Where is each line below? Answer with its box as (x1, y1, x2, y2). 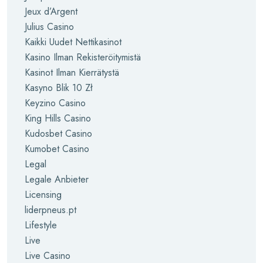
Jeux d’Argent (25, 5, 77, 18)
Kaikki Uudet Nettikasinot (25, 35, 122, 49)
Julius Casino (25, 20, 74, 33)
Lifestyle (25, 218, 57, 232)
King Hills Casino (25, 112, 91, 125)
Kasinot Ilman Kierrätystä (25, 66, 119, 79)
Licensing (25, 188, 62, 201)
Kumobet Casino (25, 142, 89, 156)
